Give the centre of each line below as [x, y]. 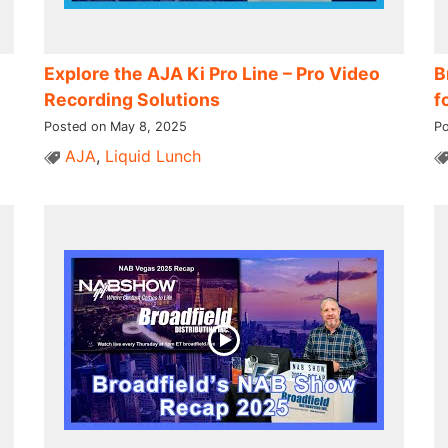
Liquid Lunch [152, 155]
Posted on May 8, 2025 [115, 126]
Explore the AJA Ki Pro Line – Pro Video [211, 73]
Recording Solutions [131, 99]
